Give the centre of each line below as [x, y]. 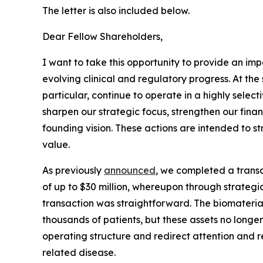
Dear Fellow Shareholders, [102, 36]
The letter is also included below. [116, 10]
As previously [73, 170]
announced [130, 170]
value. [56, 144]
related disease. [79, 252]
